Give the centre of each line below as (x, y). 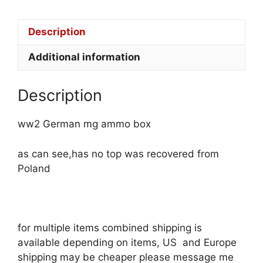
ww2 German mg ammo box (84, 124)
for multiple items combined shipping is (110, 227)
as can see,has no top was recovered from (118, 154)
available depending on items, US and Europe (127, 242)
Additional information (84, 57)
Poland (34, 168)
